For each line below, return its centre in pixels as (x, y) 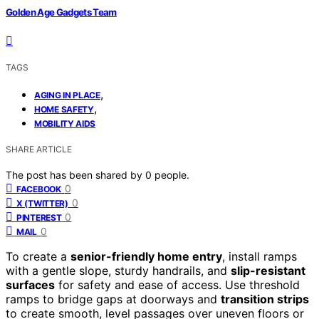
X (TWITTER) (42, 203)
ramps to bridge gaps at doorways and (113, 299)
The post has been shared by (75, 174)
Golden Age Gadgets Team (61, 12)
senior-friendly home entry (146, 256)
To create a (38, 256)
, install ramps (260, 256)
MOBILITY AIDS (65, 123)
